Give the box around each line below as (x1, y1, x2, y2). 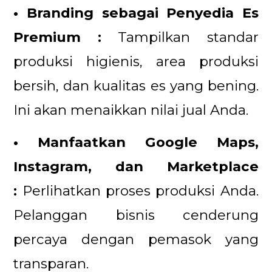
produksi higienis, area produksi (13, 52, 259, 70)
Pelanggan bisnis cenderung (13, 206, 259, 224)
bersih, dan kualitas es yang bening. (13, 76, 259, 94)
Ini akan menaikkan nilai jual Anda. (13, 101, 249, 118)
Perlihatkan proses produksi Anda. (22, 182, 259, 200)
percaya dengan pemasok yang (13, 231, 259, 248)
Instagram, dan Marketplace (13, 158, 259, 175)
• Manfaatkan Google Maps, (13, 134, 259, 151)
